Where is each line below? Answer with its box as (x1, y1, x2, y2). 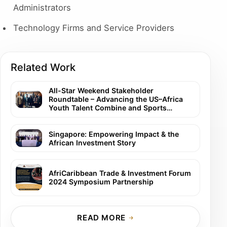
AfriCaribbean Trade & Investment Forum (48, 169, 191, 178)
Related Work (11, 61, 75, 74)
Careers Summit (48, 112, 105, 121)
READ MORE (77, 213, 126, 223)
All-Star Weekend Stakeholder (48, 86, 154, 95)
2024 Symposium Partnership (48, 177, 154, 186)
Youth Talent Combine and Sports (48, 103, 167, 112)
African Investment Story (48, 138, 136, 147)
